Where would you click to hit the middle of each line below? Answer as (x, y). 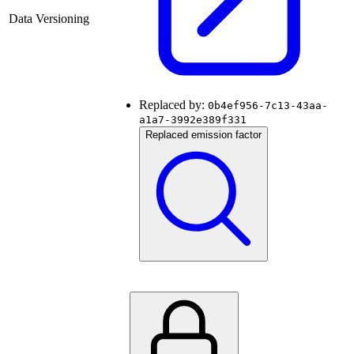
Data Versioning (49, 19)
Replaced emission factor (203, 135)
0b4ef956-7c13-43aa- (268, 106)
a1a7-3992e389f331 (193, 120)
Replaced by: (173, 105)
